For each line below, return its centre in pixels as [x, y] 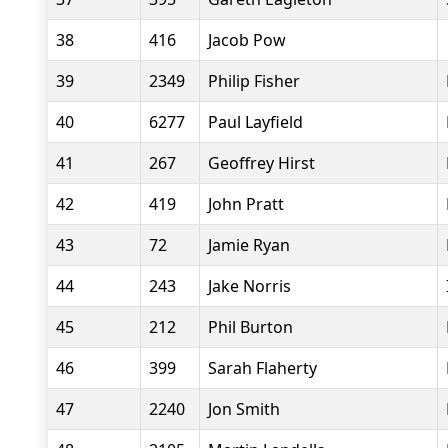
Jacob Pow [247, 40]
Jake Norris [249, 286]
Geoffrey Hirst [261, 163]
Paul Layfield [255, 122]
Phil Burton [250, 327]
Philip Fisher [254, 81]
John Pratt [246, 204]
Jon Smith [244, 409]
